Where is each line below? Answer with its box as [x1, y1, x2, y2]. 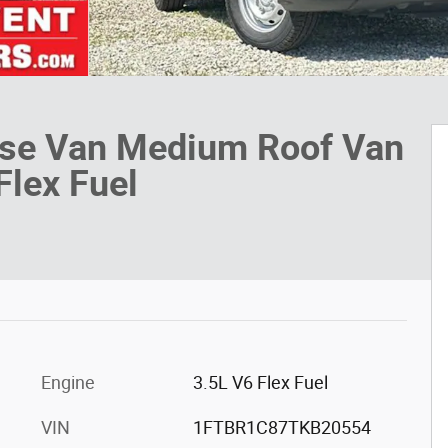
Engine [41, 371, 95, 393]
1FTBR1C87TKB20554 [192, 416, 371, 438]
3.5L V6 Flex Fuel [192, 371, 328, 393]
